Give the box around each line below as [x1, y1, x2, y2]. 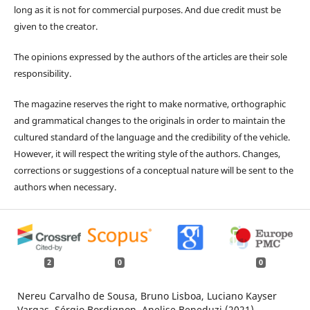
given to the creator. [13, 19, 98, 33]
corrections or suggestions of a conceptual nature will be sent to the [13, 163, 293, 176]
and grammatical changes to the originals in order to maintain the [13, 113, 285, 127]
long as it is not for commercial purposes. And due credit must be [13, 3, 281, 16]
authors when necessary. [13, 180, 116, 193]
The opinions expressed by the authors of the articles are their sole [13, 50, 287, 63]
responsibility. [13, 66, 71, 80]
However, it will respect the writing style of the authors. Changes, [13, 147, 280, 160]
